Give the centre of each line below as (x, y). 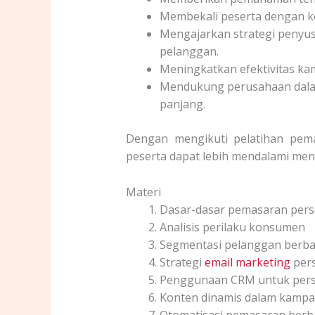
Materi (143, 192)
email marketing (247, 262)
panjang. (182, 104)
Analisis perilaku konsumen (232, 227)
